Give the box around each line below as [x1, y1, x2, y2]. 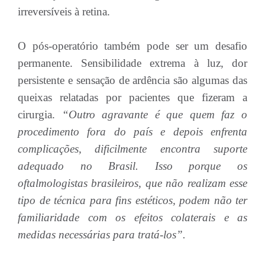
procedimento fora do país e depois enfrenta [18, 125, 247, 138]
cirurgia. [18, 108, 55, 121]
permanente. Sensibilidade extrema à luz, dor [18, 57, 247, 69]
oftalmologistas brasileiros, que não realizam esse [18, 177, 247, 189]
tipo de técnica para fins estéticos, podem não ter [18, 194, 247, 206]
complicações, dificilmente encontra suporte [18, 143, 247, 155]
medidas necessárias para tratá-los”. [18, 228, 186, 241]
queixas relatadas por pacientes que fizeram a [18, 91, 247, 104]
